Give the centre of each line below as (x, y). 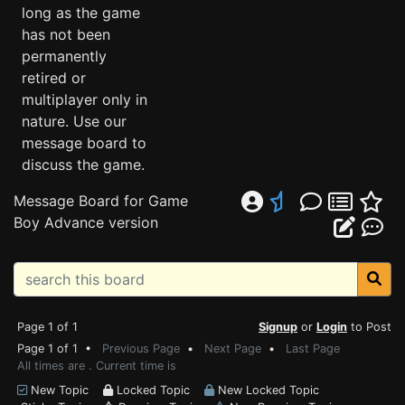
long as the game (81, 13)
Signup (278, 327)
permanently (64, 56)
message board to (84, 143)
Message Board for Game (101, 201)
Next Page (233, 348)
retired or (54, 78)
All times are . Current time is (97, 366)
